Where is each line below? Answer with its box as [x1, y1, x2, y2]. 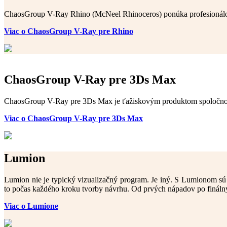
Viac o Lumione [4, 202, 58, 211]
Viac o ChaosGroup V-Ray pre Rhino [4, 26, 133, 35]
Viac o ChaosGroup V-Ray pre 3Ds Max [4, 114, 143, 123]
